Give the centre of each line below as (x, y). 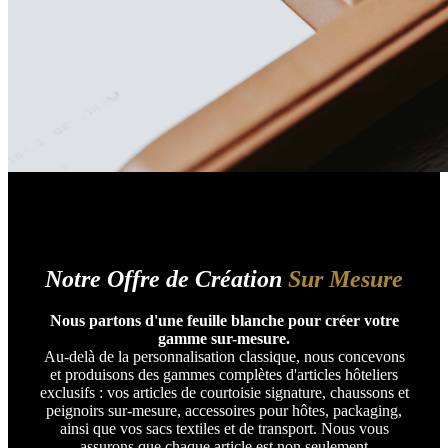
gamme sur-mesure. (224, 339)
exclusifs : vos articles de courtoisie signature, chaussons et (224, 393)
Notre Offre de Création (163, 278)
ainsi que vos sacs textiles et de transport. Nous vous (224, 429)
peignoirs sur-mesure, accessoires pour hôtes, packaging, (224, 411)
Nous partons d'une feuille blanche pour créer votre (224, 321)
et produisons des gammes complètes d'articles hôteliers (224, 375)
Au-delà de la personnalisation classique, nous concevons (224, 357)
